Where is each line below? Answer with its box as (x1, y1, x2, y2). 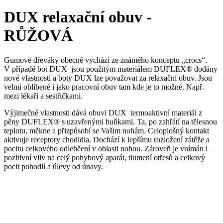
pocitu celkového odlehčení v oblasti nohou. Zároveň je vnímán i (4, 144, 208, 153)
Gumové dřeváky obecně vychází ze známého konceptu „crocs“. (4, 55, 207, 64)
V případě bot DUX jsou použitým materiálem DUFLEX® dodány (4, 64, 218, 73)
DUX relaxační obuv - (4, 8, 152, 26)
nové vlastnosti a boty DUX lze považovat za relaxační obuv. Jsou (4, 73, 212, 82)
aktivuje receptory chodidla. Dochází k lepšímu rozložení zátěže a (4, 135, 210, 144)
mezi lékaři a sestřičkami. (4, 91, 83, 100)
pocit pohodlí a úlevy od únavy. (4, 162, 103, 171)
